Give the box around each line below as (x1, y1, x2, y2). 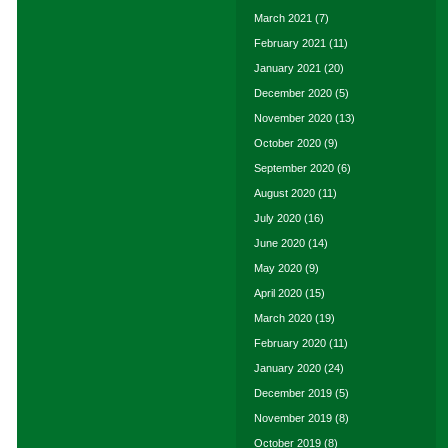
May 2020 (254, 262, 302, 274)
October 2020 (254, 137, 321, 149)
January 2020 (254, 362, 321, 374)
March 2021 (254, 12, 312, 24)
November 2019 (254, 412, 332, 424)
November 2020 (254, 112, 332, 124)
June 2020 (254, 237, 305, 249)
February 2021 (254, 37, 326, 49)
